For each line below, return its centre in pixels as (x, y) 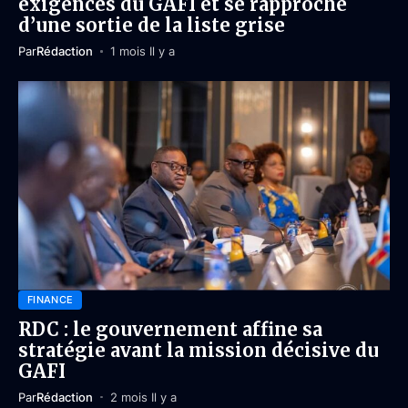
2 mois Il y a (143, 397)
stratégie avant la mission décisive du (199, 350)
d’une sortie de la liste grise (152, 25)
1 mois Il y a (142, 51)
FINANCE (51, 299)
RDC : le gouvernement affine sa (170, 329)
